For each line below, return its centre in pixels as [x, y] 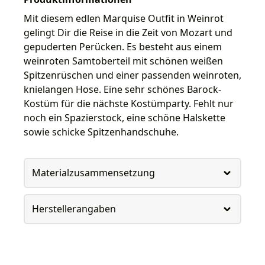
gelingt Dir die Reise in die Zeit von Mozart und [128, 32]
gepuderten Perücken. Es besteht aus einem [123, 46]
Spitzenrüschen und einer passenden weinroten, [132, 75]
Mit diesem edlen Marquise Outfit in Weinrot [124, 18]
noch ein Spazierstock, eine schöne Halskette [125, 117]
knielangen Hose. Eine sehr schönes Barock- [122, 89]
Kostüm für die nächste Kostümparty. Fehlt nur [129, 103]
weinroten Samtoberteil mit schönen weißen [123, 61]
